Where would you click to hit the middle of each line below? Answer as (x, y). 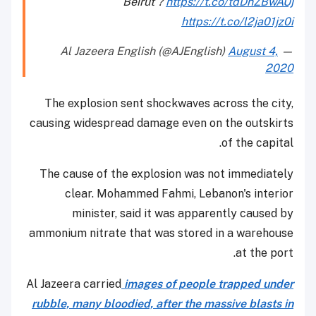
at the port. (265, 253)
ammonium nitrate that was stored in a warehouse (161, 233)
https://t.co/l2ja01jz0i (237, 22)
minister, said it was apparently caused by (183, 214)
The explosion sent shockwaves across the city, (169, 104)
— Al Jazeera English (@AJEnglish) (286, 51)
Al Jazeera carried (74, 284)
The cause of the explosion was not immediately (166, 174)
